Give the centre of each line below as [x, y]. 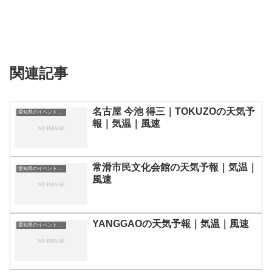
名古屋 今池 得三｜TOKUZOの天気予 [174, 111]
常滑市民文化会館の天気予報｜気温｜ [175, 168]
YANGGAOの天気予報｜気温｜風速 [171, 224]
